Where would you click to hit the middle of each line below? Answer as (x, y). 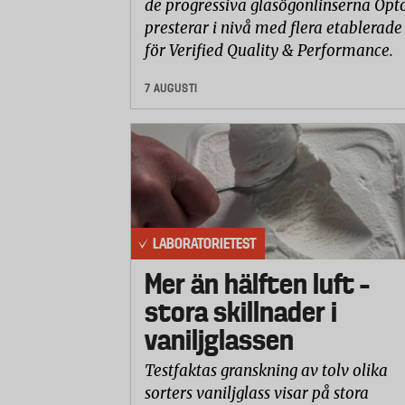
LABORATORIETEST (204, 244)
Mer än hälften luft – (257, 284)
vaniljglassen (219, 340)
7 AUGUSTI (171, 89)
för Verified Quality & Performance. (269, 51)
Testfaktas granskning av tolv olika (266, 371)
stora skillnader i (241, 312)
